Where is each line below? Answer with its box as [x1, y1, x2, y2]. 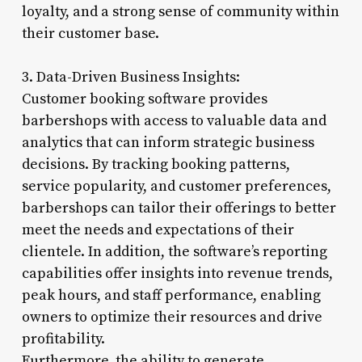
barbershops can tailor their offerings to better [21, 198, 336, 217]
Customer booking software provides [21, 89, 267, 108]
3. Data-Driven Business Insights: [21, 67, 240, 86]
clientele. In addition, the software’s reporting [21, 242, 327, 261]
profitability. [21, 329, 105, 348]
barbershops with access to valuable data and [21, 111, 326, 130]
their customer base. [21, 23, 159, 43]
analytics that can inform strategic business [21, 133, 314, 152]
